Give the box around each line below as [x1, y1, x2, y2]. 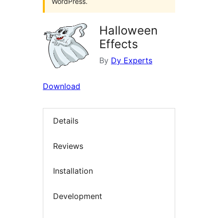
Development [53, 191, 102, 201]
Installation [53, 166, 93, 176]
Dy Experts [111, 55, 152, 65]
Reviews [53, 141, 83, 151]
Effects [99, 37, 138, 51]
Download [43, 81, 80, 91]
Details [53, 116, 78, 126]
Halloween [99, 23, 158, 37]
